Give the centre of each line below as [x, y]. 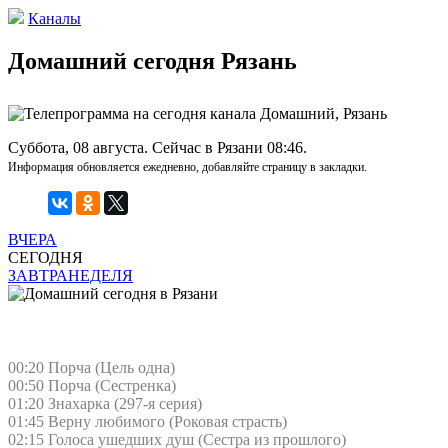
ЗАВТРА [38, 275]
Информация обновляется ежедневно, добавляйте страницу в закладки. [187, 166]
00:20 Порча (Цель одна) [91, 367]
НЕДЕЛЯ [100, 275]
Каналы [54, 18]
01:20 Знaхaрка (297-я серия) [105, 403]
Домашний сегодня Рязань [152, 60]
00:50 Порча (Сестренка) [92, 385]
